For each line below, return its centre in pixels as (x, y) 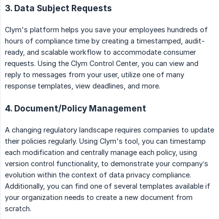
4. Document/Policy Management (76, 109)
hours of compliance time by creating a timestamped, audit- (105, 41)
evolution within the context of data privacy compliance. (98, 175)
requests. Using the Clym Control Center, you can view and (102, 64)
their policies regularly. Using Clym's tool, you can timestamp (105, 141)
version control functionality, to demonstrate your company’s (107, 164)
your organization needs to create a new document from (99, 197)
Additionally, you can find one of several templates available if (108, 186)
